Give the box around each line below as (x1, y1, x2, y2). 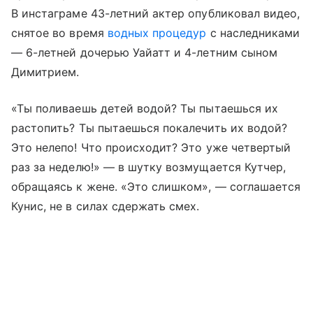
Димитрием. (11, 65, 80, 79)
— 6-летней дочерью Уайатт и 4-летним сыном (11, 45, 278, 59)
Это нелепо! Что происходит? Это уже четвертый (11, 140, 291, 154)
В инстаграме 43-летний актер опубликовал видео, (11, 6, 300, 20)
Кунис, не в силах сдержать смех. (11, 199, 200, 213)
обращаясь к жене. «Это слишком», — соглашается (11, 180, 301, 194)
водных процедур (107, 26, 207, 40)
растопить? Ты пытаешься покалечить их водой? (11, 121, 288, 135)
